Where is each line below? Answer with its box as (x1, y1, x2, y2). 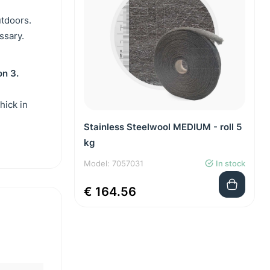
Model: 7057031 (84, 159, 143, 168)
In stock (216, 159, 245, 168)
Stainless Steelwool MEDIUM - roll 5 (84, 121, 242, 133)
